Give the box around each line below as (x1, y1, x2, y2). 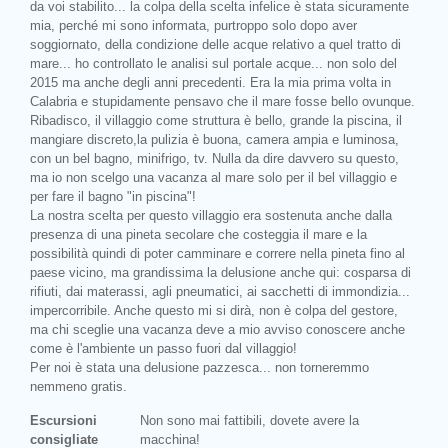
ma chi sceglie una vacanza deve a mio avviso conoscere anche (30, 321, 405, 337)
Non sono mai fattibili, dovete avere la (140, 412, 359, 428)
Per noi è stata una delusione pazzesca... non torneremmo (30, 359, 369, 375)
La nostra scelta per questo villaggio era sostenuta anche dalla (30, 207, 392, 223)
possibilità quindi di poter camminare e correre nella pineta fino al (30, 245, 405, 261)
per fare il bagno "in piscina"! (30, 188, 196, 204)
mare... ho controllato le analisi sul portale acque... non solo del (30, 55, 397, 71)
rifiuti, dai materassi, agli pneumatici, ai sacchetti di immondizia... (30, 283, 410, 299)
